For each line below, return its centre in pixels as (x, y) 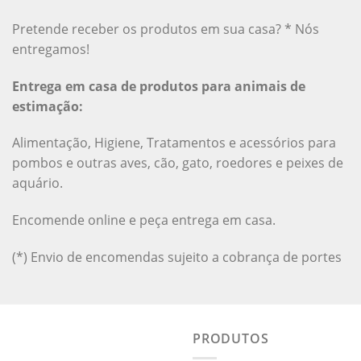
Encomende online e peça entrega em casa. (143, 220)
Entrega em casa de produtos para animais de (158, 86)
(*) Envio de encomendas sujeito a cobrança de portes (176, 257)
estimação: (47, 106)
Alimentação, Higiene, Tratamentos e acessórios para (174, 143)
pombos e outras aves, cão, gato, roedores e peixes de (177, 163)
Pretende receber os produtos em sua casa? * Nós (165, 29)
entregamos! (50, 49)
